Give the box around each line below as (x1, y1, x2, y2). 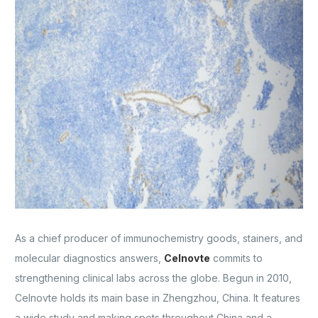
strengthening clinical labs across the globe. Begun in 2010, (15, 271, 292, 284)
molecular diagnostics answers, (15, 251, 164, 264)
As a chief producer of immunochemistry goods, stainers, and (15, 231, 302, 244)
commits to (213, 251, 263, 264)
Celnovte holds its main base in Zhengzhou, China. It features (15, 291, 300, 304)
